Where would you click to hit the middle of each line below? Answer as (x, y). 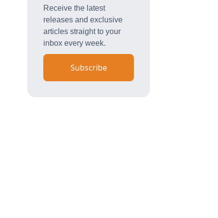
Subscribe (89, 67)
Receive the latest (74, 8)
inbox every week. (74, 43)
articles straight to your (82, 31)
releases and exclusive (83, 19)
